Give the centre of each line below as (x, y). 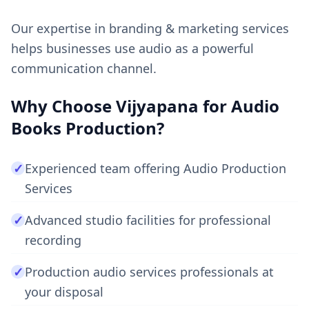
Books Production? (88, 128)
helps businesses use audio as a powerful (132, 48)
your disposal (64, 292)
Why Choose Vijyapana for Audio (145, 106)
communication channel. (84, 68)
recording (53, 240)
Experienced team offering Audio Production (156, 168)
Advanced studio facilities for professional (148, 220)
